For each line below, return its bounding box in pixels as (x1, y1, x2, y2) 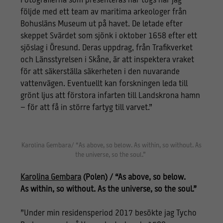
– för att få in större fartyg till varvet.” (20, 104, 152, 112)
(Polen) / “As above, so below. (81, 173, 186, 182)
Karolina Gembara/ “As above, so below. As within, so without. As (21, 142, 202, 149)
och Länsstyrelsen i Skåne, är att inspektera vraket (20, 56, 194, 64)
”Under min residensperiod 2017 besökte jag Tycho (20, 209, 197, 218)
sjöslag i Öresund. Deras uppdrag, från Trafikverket (20, 44, 193, 52)
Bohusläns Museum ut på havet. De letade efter (20, 20, 183, 28)
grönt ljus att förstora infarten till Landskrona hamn (20, 92, 200, 100)
